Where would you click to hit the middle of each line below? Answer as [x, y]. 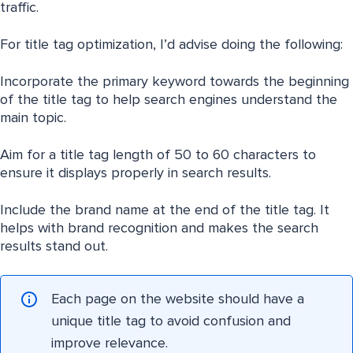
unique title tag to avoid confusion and [171, 322]
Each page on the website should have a [178, 300]
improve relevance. [110, 344]
